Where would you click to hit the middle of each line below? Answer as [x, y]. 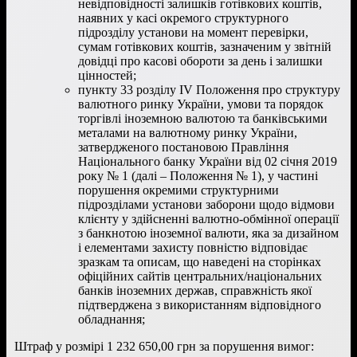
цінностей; [107, 75]
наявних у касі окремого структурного [183, 18]
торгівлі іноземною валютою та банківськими [203, 118]
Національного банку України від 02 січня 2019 [208, 161]
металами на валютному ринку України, [188, 132]
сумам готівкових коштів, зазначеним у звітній [205, 46]
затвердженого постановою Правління [183, 147]
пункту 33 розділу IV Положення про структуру [209, 89]
